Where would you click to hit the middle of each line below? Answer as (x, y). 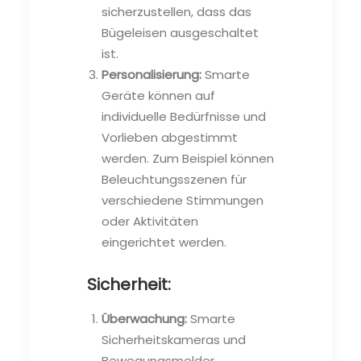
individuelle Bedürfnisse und (184, 116)
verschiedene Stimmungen (183, 200)
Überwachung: (144, 318)
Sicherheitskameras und (174, 339)
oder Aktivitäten (150, 221)
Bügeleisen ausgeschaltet (180, 32)
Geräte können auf (158, 95)
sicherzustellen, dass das (176, 11)
